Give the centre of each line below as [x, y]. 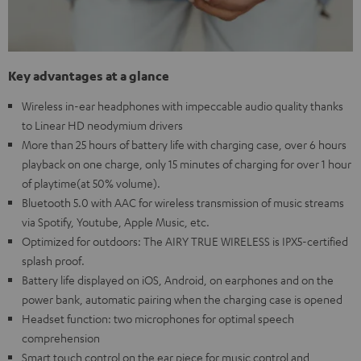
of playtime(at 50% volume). [91, 183]
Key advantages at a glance [89, 76]
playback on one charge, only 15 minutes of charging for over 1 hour [187, 164]
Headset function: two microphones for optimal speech [158, 319]
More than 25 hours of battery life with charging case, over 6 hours [184, 145]
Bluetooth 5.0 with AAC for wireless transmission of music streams [183, 203]
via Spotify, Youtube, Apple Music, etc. [116, 222]
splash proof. [53, 261]
